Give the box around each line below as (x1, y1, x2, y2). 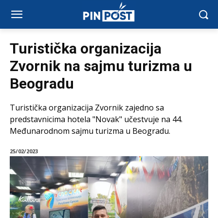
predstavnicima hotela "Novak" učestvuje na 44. (10, 114, 182, 125)
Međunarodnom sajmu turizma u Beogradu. (10, 126, 170, 136)
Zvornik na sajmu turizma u (10, 57, 192, 74)
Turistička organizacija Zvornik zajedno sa (10, 102, 164, 113)
